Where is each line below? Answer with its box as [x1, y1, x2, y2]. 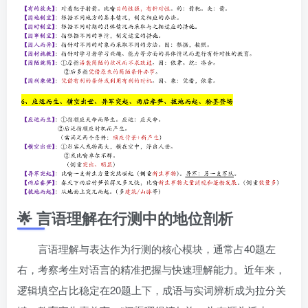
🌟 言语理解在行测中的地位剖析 [17, 206, 233, 229]
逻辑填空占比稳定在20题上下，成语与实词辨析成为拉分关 [17, 282, 286, 297]
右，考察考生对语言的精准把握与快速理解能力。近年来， [17, 261, 285, 276]
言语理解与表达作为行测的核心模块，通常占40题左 [38, 241, 276, 256]
